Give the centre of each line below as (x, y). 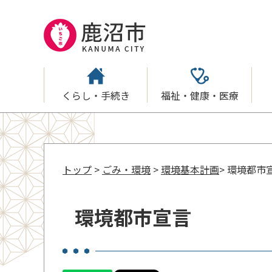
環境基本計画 (190, 169)
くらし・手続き (96, 95)
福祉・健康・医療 (200, 95)
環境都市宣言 (133, 217)
